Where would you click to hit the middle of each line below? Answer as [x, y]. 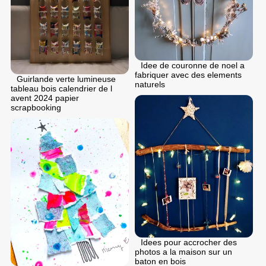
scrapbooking [36, 107]
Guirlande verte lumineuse [66, 79]
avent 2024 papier [45, 98]
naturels [150, 85]
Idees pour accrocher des [189, 243]
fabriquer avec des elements [188, 75]
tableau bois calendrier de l [61, 88]
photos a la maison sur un [183, 252]
